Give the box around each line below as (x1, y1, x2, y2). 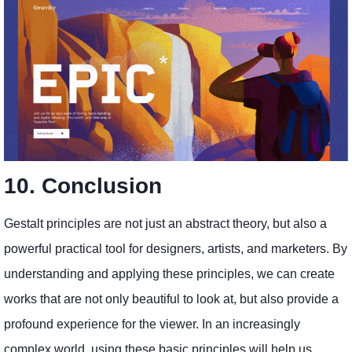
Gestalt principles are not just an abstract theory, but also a (4, 217, 327, 231)
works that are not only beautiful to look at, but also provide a (4, 292, 339, 306)
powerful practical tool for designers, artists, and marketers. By (4, 242, 347, 256)
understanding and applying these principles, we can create (4, 267, 335, 281)
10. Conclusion (4, 174, 162, 199)
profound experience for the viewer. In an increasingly (4, 317, 300, 332)
